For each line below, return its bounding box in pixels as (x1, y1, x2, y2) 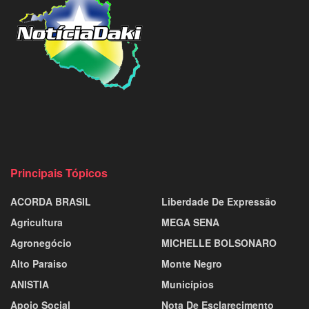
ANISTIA (10, 277, 49, 291)
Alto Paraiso (10, 256, 68, 270)
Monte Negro (161, 256, 222, 270)
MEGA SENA (161, 215, 219, 229)
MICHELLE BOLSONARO (161, 235, 277, 250)
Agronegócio (10, 235, 72, 250)
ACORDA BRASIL (10, 194, 91, 208)
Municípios (161, 277, 214, 291)
